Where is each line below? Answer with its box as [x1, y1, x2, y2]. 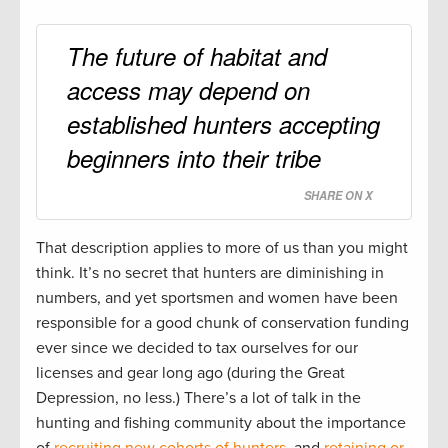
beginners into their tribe [67, 141, 321, 176]
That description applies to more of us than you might [36, 238, 408, 259]
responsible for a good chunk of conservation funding [36, 313, 409, 334]
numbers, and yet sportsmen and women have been [36, 288, 398, 309]
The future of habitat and [67, 39, 327, 74]
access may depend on [67, 73, 310, 108]
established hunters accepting [67, 107, 380, 142]
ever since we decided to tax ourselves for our [36, 338, 358, 359]
